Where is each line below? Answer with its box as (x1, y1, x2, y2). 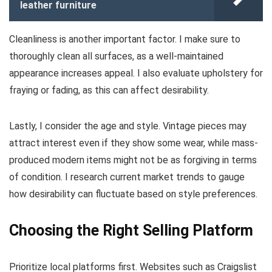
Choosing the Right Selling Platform (9, 222, 253, 240)
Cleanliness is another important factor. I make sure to (9, 33, 240, 46)
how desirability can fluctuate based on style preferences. (9, 188, 257, 200)
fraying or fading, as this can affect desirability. (9, 84, 209, 97)
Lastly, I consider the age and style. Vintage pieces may (9, 120, 246, 132)
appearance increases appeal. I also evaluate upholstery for (9, 67, 263, 80)
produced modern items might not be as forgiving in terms (9, 154, 257, 166)
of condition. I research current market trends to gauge (9, 171, 245, 183)
